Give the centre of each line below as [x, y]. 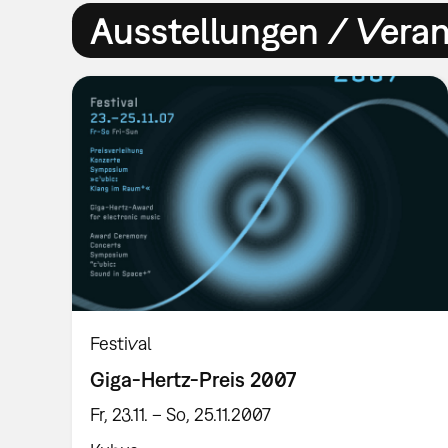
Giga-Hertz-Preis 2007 [193, 379]
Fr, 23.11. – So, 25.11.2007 [181, 415]
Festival [121, 343]
